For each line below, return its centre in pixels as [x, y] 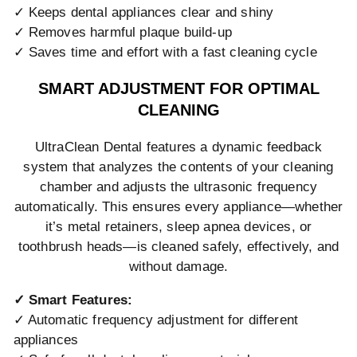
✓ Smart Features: [73, 299]
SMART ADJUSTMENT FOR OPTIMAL [178, 89]
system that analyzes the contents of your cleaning [178, 167]
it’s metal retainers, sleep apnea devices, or [178, 227]
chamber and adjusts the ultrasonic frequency [178, 187]
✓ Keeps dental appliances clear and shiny [143, 12]
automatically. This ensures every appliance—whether [178, 207]
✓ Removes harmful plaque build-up [122, 31]
